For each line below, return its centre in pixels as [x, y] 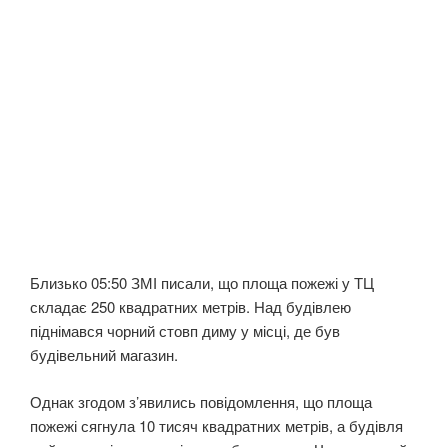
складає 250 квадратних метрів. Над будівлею [190, 307]
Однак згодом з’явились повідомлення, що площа [201, 401]
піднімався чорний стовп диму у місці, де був [185, 331]
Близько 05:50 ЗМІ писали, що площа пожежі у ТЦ [202, 283]
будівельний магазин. [104, 355]
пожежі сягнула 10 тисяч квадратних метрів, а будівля [216, 425]
